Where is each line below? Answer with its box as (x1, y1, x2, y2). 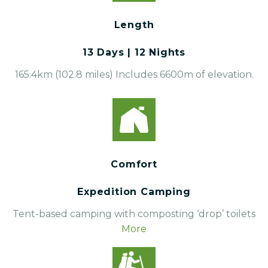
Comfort (111, 158, 157, 170)
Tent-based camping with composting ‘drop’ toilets (13, 208, 255, 220)
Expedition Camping (77, 185, 191, 197)
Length (114, 19, 154, 31)
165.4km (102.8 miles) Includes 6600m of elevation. (14, 68, 254, 80)
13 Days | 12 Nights (82, 46, 186, 58)
